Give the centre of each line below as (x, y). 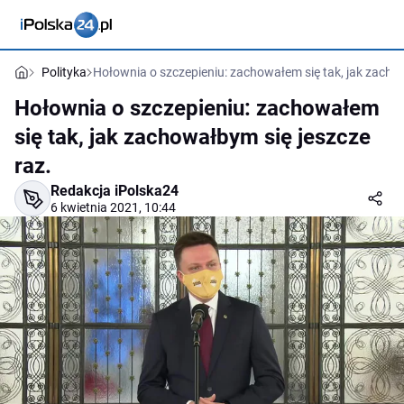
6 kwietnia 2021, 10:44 (113, 207)
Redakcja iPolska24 (115, 191)
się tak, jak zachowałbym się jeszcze (193, 137)
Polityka (64, 72)
